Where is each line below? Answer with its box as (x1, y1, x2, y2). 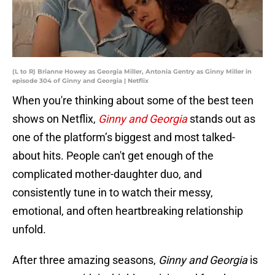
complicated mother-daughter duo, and (12, 168, 202, 181)
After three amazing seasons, (12, 254, 158, 267)
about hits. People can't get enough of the (12, 149, 214, 163)
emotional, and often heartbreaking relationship (12, 204, 243, 218)
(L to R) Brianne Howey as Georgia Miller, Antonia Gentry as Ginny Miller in (12, 68, 252, 76)
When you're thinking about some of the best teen (12, 94, 254, 107)
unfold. (12, 223, 46, 236)
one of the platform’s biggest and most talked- (12, 131, 235, 144)
